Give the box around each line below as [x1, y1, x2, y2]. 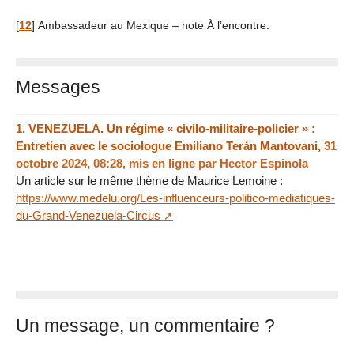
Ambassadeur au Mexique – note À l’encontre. [38, 20, 269, 32]
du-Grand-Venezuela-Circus [16, 209, 160, 223]
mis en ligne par [129, 156, 220, 171]
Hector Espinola [220, 156, 308, 171]
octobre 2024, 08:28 [16, 156, 122, 171]
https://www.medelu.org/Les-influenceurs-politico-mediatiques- [16, 191, 335, 205]
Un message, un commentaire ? [16, 314, 275, 336]
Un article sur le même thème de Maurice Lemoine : [16, 174, 283, 188]
